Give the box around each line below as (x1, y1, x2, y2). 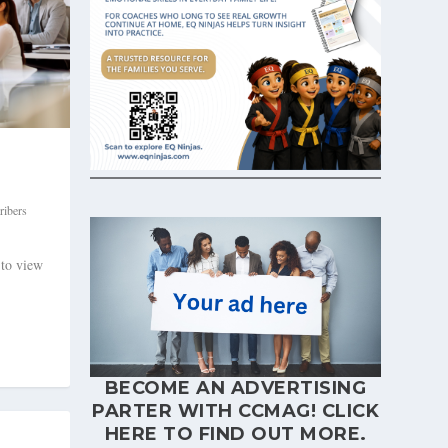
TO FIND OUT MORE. (157, 422, 367, 445)
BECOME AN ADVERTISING (104, 376, 367, 399)
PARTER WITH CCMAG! (92, 399, 322, 422)
